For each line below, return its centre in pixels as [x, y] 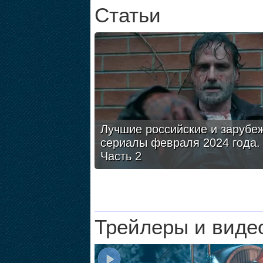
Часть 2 [121, 156]
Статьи [127, 15]
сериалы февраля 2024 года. [180, 143]
